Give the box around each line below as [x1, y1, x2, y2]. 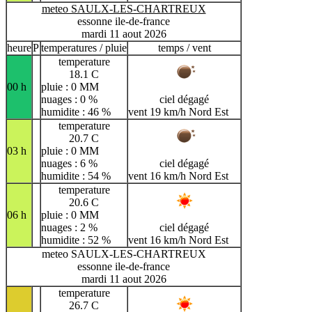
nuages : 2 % [41, 221, 97, 233]
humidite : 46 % [41, 105, 111, 118]
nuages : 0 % [41, 93, 97, 105]
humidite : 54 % [41, 169, 111, 182]
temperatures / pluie [41, 41, 127, 54]
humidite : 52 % [41, 233, 111, 246]
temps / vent [157, 41, 211, 54]
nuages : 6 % [41, 157, 97, 169]
